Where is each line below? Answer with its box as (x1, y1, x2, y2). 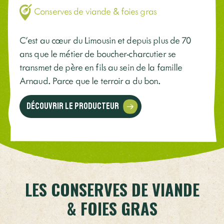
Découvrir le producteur (26, 100, 121, 111)
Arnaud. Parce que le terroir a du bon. (19, 74, 161, 87)
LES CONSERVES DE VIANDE (24, 177, 199, 201)
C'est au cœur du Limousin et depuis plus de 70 (19, 33, 191, 46)
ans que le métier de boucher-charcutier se (19, 47, 176, 60)
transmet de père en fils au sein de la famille (19, 60, 182, 73)
